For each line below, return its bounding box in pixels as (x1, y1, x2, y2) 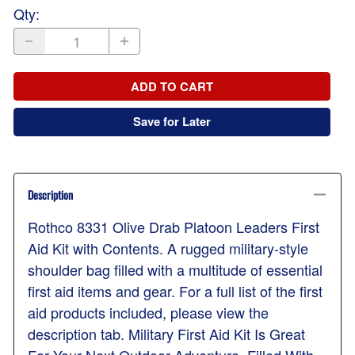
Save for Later (133, 113, 211, 131)
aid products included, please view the (28, 302, 269, 323)
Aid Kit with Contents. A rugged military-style (28, 238, 308, 259)
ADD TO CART (131, 77, 213, 95)
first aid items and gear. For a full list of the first (28, 281, 323, 302)
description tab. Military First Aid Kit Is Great (28, 323, 305, 345)
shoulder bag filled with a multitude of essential (28, 259, 323, 281)
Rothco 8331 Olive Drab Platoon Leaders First (28, 216, 319, 238)
